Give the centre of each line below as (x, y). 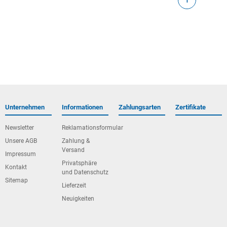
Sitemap (16, 180)
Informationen (82, 107)
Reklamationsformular (92, 128)
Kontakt (16, 167)
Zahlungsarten (140, 107)
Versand (73, 150)
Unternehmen (25, 107)
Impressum (21, 154)
